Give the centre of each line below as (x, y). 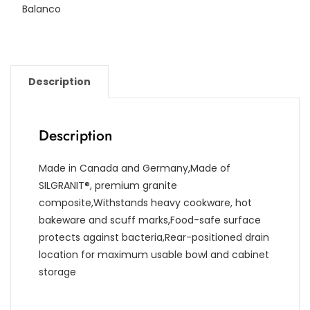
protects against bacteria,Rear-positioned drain (154, 237)
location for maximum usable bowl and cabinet (154, 254)
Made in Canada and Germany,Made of (135, 168)
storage (57, 272)
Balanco (41, 9)
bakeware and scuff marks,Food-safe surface (150, 220)
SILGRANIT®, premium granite (108, 185)
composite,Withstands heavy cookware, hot (145, 202)
